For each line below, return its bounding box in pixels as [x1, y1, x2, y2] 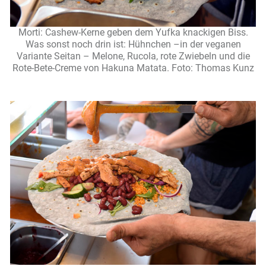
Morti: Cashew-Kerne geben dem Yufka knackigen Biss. [18, 27, 248, 39]
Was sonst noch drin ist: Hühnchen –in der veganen [25, 39, 241, 50]
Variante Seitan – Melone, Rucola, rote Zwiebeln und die [16, 50, 250, 62]
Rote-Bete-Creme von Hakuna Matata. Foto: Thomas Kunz [12, 62, 254, 74]
